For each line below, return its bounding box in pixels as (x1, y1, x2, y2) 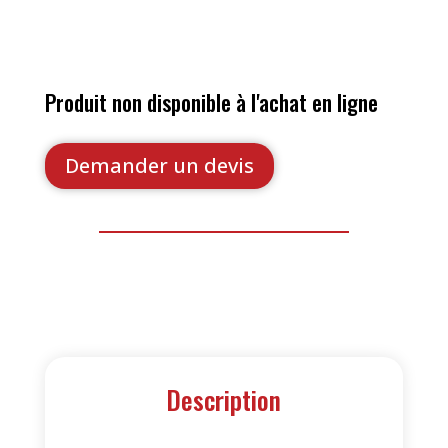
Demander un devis (64, 152, 254, 180)
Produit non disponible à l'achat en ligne (44, 86, 378, 119)
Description (166, 380, 282, 420)
